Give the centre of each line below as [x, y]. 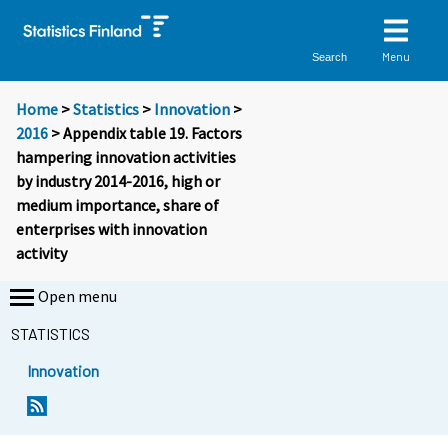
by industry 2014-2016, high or [118, 181]
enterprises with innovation [111, 229]
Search [330, 56]
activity [41, 253]
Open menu [77, 296]
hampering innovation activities [126, 157]
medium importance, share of [117, 205]
